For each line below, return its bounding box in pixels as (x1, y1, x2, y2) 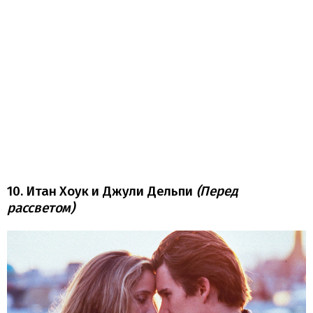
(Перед (196, 182, 238, 199)
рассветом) (7, 199, 75, 216)
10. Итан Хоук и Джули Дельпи (7, 182, 196, 199)
